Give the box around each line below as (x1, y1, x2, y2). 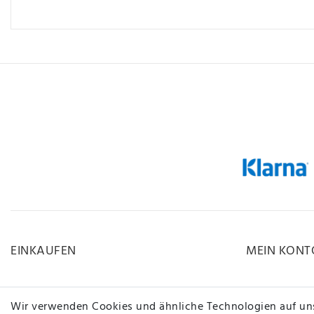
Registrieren (246, 286, 308, 305)
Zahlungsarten (11, 286, 86, 305)
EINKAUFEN (11, 240, 76, 261)
